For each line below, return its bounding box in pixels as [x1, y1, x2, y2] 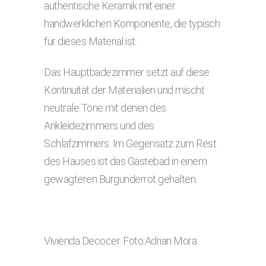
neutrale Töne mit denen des [44, 102, 166, 114]
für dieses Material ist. [44, 35, 137, 47]
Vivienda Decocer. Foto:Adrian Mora [44, 235, 197, 247]
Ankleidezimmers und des [44, 119, 154, 132]
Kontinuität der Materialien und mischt [44, 84, 204, 96]
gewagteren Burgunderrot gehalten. [44, 173, 197, 185]
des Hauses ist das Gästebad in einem [44, 155, 207, 167]
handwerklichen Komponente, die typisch [44, 17, 220, 30]
